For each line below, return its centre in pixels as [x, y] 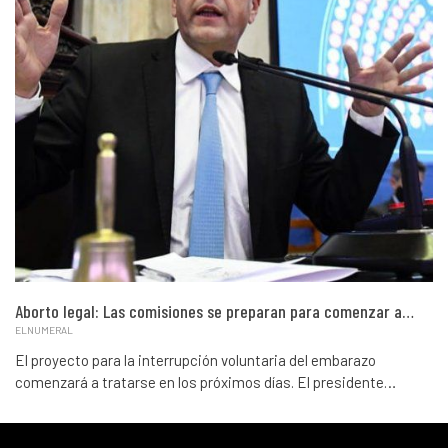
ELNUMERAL [44, 330]
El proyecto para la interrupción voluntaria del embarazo [195, 360]
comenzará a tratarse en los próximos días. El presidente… [205, 382]
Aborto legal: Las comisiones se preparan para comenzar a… [214, 311]
